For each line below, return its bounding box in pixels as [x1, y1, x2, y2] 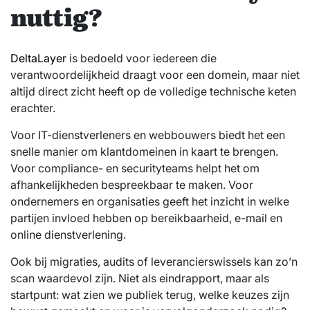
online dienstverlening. [10, 227, 126, 241]
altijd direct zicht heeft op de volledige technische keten [10, 84, 296, 98]
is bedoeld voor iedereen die [66, 51, 217, 65]
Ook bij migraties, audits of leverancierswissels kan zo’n [10, 254, 298, 268]
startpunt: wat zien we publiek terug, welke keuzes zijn [10, 287, 289, 302]
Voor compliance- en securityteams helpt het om [10, 161, 259, 175]
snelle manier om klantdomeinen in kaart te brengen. [10, 144, 278, 158]
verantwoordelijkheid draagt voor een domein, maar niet [10, 67, 300, 82]
